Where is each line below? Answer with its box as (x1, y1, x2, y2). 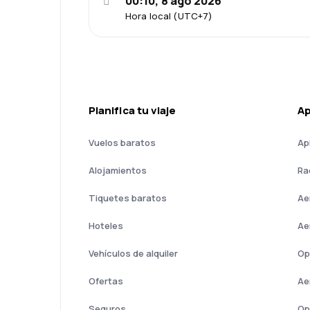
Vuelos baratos (89, 136, 156, 149)
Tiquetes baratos (89, 191, 167, 204)
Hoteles (89, 219, 123, 232)
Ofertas (89, 274, 123, 287)
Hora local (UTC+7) (125, 9, 213, 22)
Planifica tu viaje (89, 102, 176, 118)
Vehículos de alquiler (89, 246, 178, 259)
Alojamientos (89, 163, 147, 176)
